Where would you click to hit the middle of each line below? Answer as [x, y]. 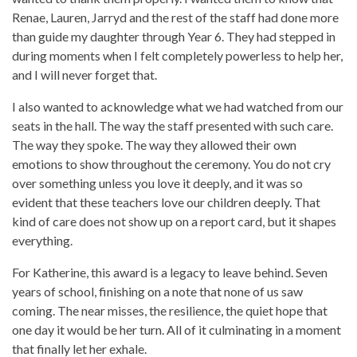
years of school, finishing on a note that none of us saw [157, 292]
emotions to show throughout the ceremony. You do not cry [171, 164]
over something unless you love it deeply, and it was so [157, 183]
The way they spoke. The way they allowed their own [154, 145]
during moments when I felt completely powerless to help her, [177, 56]
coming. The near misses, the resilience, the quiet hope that [170, 311]
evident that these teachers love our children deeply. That [166, 202]
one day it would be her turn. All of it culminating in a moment [177, 330]
